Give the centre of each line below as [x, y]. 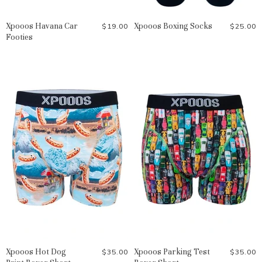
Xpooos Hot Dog [36, 251]
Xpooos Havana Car [42, 26]
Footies [19, 37]
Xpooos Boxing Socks [173, 26]
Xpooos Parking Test [172, 251]
